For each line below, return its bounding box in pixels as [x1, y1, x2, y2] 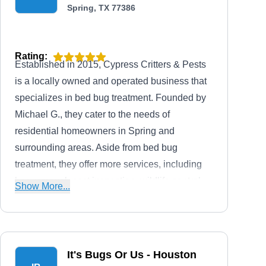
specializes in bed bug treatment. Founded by [15, 93, 206, 103]
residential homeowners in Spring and [15, 126, 175, 136]
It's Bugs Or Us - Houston [67, 249, 197, 261]
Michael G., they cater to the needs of [15, 109, 170, 119]
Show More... [15, 181, 70, 191]
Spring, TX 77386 [67, 3, 135, 12]
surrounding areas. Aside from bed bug [15, 142, 178, 153]
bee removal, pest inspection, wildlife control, [15, 176, 203, 186]
